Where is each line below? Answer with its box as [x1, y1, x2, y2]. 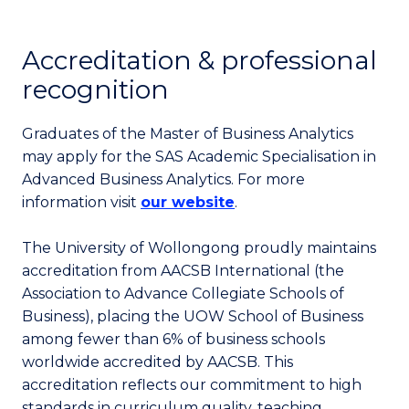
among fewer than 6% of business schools [22, 330, 325, 348]
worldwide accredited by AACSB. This [22, 353, 293, 371]
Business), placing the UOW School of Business [22, 308, 363, 325]
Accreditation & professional [22, 45, 377, 76]
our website [141, 194, 235, 211]
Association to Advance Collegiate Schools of [22, 285, 344, 302]
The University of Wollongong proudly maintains [22, 239, 376, 257]
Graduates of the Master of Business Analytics [22, 125, 353, 142]
